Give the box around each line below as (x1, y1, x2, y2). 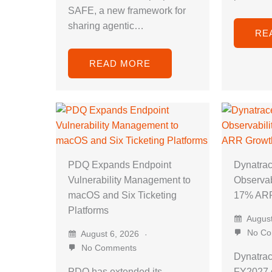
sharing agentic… (68, 20, 144, 31)
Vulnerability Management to (68, 174, 191, 185)
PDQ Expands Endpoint (68, 159, 171, 170)
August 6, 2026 (79, 228, 141, 239)
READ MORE (89, 58, 151, 69)
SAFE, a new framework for (68, 5, 186, 16)
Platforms (68, 205, 109, 216)
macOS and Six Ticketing (68, 189, 177, 200)
